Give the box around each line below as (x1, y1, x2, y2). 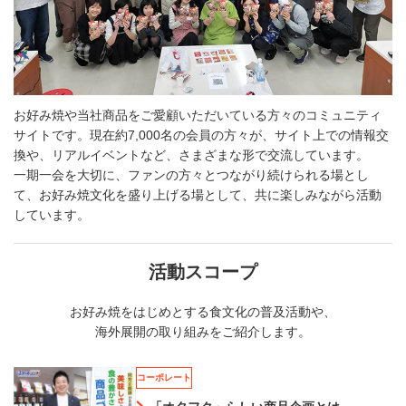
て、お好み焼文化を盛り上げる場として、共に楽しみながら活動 (14, 188, 382, 203)
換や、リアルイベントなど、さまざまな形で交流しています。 (14, 148, 369, 163)
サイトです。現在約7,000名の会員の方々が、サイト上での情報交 (14, 128, 389, 143)
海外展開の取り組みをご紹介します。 (95, 324, 311, 340)
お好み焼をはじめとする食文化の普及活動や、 (70, 304, 336, 320)
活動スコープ (149, 261, 257, 282)
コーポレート (137, 372, 191, 383)
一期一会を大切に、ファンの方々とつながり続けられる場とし (14, 168, 369, 183)
